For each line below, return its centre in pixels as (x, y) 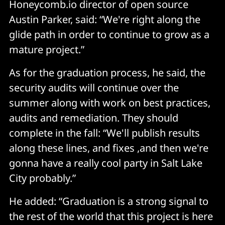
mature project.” (47, 49)
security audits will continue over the (94, 87)
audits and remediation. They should (94, 118)
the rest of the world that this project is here (111, 216)
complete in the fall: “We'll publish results (104, 133)
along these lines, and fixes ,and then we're (109, 148)
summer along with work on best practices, (110, 102)
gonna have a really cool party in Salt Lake (106, 163)
